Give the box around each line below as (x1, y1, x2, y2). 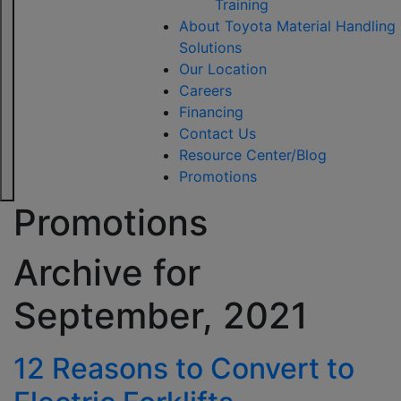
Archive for (13, 251, 200, 294)
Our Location (178, 60, 267, 78)
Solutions (178, 38, 242, 56)
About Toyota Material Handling (178, 17, 396, 35)
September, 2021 (13, 294, 308, 337)
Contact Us (178, 124, 256, 142)
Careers (178, 81, 232, 99)
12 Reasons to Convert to (13, 351, 354, 386)
